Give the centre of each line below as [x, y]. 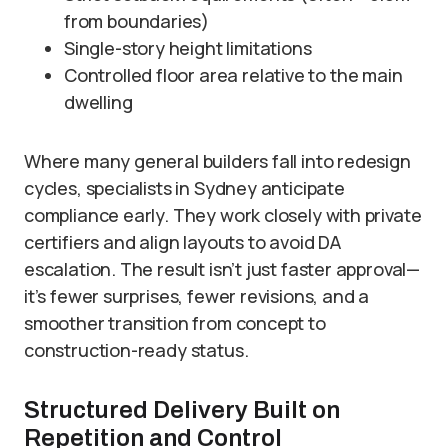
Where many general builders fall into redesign [217, 161]
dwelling [98, 102]
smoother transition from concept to [175, 323]
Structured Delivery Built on [182, 410]
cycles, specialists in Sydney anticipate [184, 188]
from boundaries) [137, 21]
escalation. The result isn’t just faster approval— [222, 269]
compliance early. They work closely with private [223, 215]
